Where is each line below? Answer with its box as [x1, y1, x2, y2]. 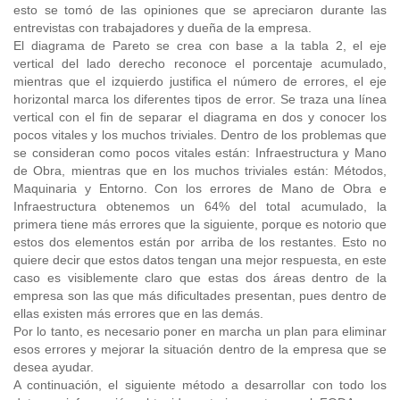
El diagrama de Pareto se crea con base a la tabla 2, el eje [13, 38, 387, 53]
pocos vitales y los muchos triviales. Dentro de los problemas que [13, 128, 387, 142]
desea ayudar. [13, 360, 94, 374]
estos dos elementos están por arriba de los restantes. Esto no [13, 235, 387, 249]
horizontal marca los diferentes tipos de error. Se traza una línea [13, 92, 387, 106]
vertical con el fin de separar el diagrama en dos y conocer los [13, 110, 387, 124]
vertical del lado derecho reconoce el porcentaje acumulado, [13, 56, 387, 71]
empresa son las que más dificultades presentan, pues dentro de [13, 288, 387, 303]
